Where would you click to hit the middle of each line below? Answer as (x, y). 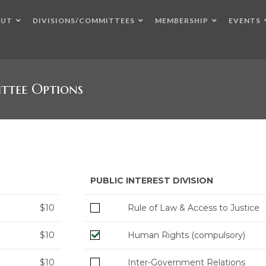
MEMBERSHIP (182, 20)
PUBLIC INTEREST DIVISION (152, 180)
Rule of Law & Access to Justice (194, 208)
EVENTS (245, 20)
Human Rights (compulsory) (186, 235)
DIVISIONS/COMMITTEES (84, 20)
